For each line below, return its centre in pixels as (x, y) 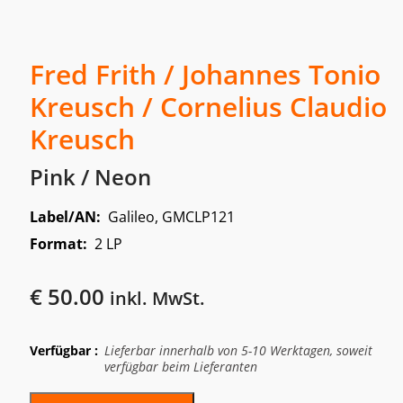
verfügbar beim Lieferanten (180, 366)
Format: (62, 243)
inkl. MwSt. (157, 298)
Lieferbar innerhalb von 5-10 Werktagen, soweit (238, 350)
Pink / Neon (90, 176)
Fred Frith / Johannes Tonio (205, 74)
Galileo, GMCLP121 (171, 216)
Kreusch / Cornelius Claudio (208, 106)
